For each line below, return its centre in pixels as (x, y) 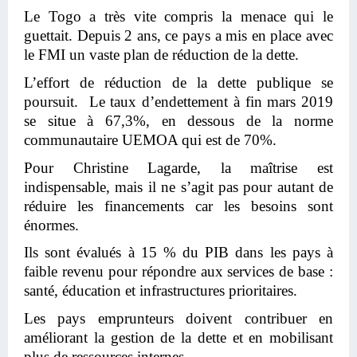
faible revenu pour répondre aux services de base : (178, 272)
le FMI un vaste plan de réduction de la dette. (161, 55)
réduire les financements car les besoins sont (178, 206)
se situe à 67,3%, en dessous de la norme (178, 120)
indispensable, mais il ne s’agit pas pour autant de (178, 186)
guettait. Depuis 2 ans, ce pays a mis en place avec (178, 36)
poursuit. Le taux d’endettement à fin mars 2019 (178, 101)
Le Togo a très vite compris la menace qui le (178, 17)
